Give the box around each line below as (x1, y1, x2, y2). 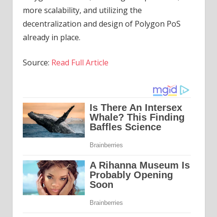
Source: (22, 57, 51, 68)
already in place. (22, 32, 80, 43)
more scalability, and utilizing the (22, 5, 142, 16)
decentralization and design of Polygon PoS (22, 18, 181, 30)
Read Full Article (51, 57, 108, 68)
